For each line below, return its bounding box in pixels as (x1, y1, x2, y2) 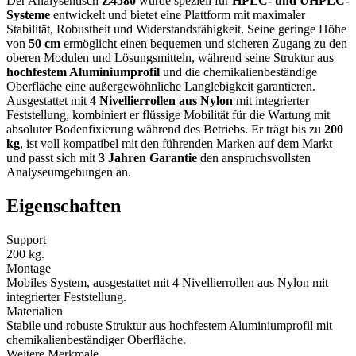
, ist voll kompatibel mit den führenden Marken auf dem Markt (20, 136, 332, 150)
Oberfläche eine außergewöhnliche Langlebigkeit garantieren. (6, 79, 315, 93)
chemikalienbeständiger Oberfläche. (6, 332, 186, 346)
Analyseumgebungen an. (6, 164, 131, 179)
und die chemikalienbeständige (160, 64, 317, 79)
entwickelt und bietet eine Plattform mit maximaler (50, 7, 305, 21)
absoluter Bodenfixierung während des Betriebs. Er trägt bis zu (6, 122, 324, 136)
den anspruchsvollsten (197, 150, 311, 164)
